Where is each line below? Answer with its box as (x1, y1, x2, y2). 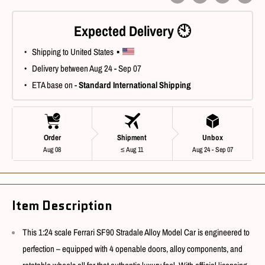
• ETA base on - (19, 79, 79, 92)
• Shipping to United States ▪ (19, 46, 122, 59)
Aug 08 (43, 145, 62, 155)
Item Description (12, 197, 112, 215)
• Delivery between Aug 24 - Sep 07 (19, 62, 141, 75)
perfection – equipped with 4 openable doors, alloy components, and (22, 242, 243, 255)
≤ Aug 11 (121, 145, 144, 155)
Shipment (117, 132, 147, 143)
